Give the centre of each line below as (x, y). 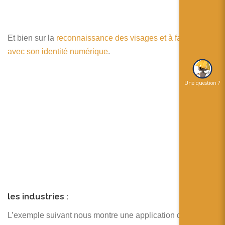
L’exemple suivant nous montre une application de (97, 215)
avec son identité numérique (58, 51)
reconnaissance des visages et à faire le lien (135, 38)
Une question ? (202, 83)
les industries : (38, 197)
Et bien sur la (32, 38)
